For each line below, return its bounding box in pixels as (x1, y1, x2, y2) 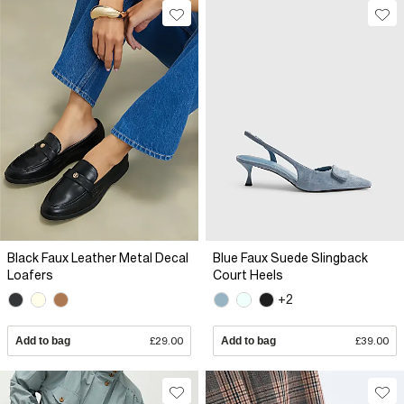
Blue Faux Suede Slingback (213, 251, 368, 266)
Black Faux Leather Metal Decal (7, 251, 188, 266)
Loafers (7, 268, 53, 283)
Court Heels (213, 268, 283, 283)
